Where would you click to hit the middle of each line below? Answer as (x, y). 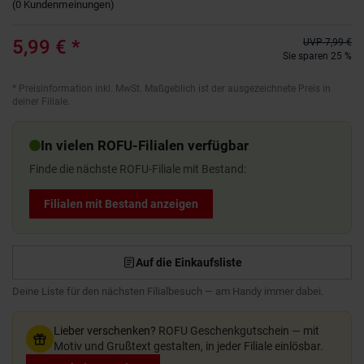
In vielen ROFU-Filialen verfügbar (145, 145)
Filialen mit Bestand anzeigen (121, 204)
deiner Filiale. (41, 101)
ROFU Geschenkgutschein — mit (238, 330)
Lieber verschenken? (105, 330)
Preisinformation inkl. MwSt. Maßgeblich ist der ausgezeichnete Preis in (175, 88)
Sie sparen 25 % (317, 56)
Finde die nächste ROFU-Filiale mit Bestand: (138, 169)
